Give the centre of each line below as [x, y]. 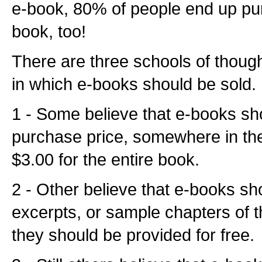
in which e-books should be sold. [134, 84]
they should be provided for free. [133, 235]
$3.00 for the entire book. [106, 159]
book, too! [49, 31]
